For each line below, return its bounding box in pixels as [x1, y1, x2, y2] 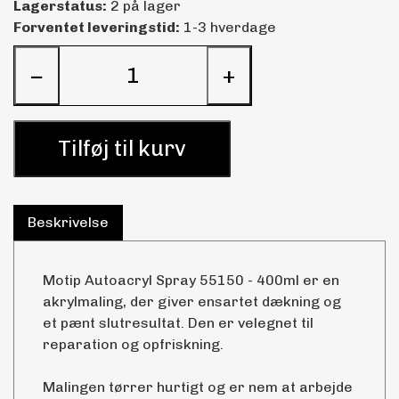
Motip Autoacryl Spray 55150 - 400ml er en [43, 271, 339, 289]
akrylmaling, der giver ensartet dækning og [43, 292, 341, 310]
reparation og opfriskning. [43, 335, 224, 353]
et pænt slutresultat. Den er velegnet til [43, 313, 313, 331]
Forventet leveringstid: [13, 19, 180, 36]
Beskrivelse [28, 213, 109, 231]
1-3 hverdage [180, 19, 276, 36]
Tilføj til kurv [58, 134, 186, 161]
